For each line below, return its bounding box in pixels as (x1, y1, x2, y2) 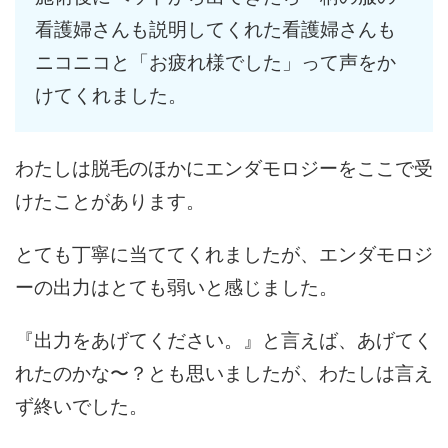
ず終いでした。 (15, 396, 148, 418)
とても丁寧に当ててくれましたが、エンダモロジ (15, 244, 433, 266)
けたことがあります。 (15, 191, 205, 213)
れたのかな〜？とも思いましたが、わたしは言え (15, 363, 433, 385)
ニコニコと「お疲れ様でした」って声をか (35, 52, 396, 74)
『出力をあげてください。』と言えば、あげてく (15, 330, 433, 352)
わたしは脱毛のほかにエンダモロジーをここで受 (15, 158, 433, 180)
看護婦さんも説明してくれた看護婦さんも (35, 19, 396, 41)
